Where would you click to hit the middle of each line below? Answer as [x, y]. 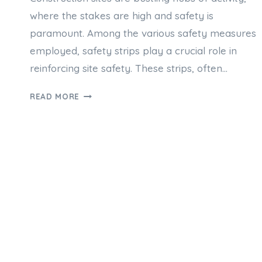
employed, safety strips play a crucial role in [133, 51]
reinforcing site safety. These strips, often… [129, 68]
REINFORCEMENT [115, 206]
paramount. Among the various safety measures [143, 33]
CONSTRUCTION [113, 178]
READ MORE [55, 96]
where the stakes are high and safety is [122, 16]
